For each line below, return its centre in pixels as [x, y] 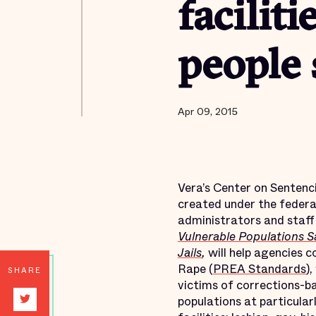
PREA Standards [260, 269]
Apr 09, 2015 [208, 111]
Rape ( [195, 269]
